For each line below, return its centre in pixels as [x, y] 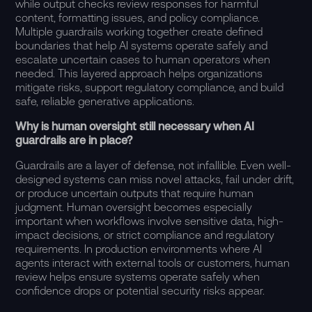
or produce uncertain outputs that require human [135, 193]
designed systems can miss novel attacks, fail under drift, [155, 179]
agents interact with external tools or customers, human [153, 263]
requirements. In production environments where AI [139, 249]
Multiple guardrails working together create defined [139, 31]
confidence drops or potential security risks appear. [140, 290]
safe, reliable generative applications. [105, 101]
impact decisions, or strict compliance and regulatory [145, 235]
